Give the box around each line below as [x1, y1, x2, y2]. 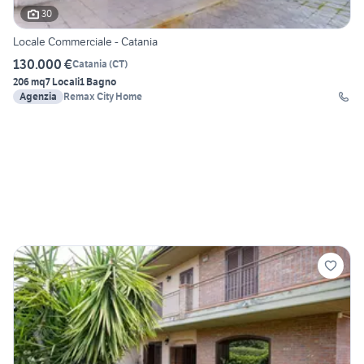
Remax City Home [63, 89, 142, 102]
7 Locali [45, 75, 80, 88]
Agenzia [19, 89, 57, 102]
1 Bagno [80, 75, 116, 88]
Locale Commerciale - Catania [13, 33, 158, 49]
